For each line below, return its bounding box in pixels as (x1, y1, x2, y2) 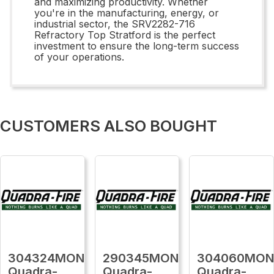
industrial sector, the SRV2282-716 (34, 17, 195, 30)
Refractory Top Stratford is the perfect (34, 28, 215, 41)
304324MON (8, 250, 84, 265)
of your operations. (34, 50, 124, 63)
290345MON (102, 250, 179, 265)
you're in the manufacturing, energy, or (34, 6, 219, 19)
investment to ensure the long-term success (34, 39, 239, 52)
